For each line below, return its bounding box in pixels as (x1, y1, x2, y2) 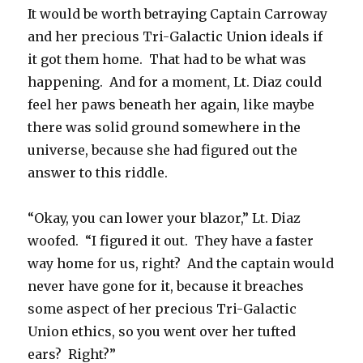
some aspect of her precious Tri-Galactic (28, 301, 297, 318)
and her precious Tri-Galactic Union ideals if (28, 28, 323, 45)
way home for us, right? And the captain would (28, 255, 335, 272)
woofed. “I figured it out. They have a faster (28, 233, 314, 250)
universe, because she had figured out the (28, 142, 298, 159)
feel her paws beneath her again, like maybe (28, 96, 315, 113)
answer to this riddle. (28, 164, 169, 181)
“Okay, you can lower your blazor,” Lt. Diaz (28, 210, 301, 227)
